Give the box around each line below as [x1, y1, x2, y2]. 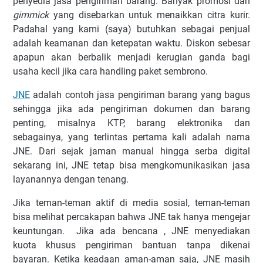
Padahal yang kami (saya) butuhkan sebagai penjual [13, 23, 250, 35]
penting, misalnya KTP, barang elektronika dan [13, 117, 250, 129]
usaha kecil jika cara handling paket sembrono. [13, 66, 210, 77]
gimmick [13, 9, 49, 21]
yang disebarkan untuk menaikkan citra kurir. [49, 9, 250, 21]
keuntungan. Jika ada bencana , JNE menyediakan [13, 225, 250, 237]
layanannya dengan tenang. [13, 174, 129, 186]
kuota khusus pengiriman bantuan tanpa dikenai [13, 240, 250, 251]
